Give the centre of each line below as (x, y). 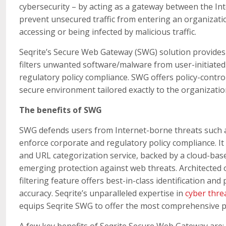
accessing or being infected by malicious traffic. (108, 32)
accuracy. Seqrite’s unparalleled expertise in (102, 193)
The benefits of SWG (61, 110)
